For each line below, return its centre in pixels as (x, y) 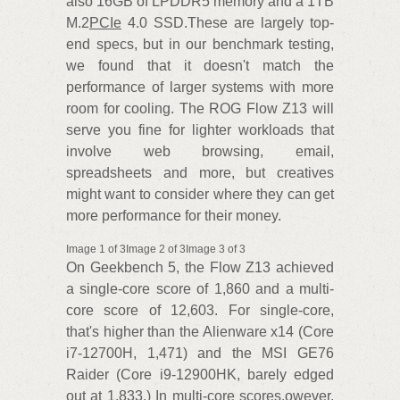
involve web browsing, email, (200, 152)
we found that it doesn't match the (200, 66)
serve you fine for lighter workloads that (200, 130)
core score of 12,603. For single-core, (200, 311)
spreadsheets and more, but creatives (200, 173)
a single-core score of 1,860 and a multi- (200, 289)
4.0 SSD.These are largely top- (228, 23)
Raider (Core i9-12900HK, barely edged (200, 375)
